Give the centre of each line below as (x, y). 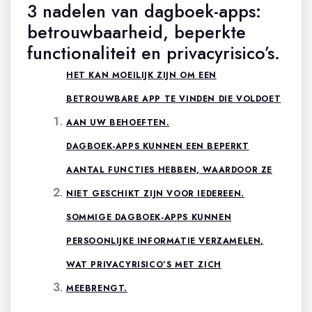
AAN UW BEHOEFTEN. (118, 122)
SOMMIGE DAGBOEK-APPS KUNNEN (149, 217)
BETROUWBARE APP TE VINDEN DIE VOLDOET (174, 99)
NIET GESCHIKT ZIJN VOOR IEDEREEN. (155, 193)
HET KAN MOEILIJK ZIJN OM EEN (141, 75)
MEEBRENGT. (97, 288)
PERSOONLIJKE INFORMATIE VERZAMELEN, (165, 241)
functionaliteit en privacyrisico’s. (154, 53)
